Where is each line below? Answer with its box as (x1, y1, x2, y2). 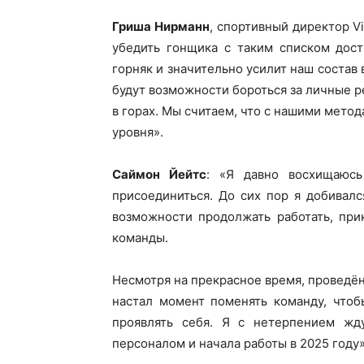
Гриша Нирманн (112, 19, 210, 34)
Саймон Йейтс (112, 167, 207, 182)
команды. (112, 230, 168, 245)
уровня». (112, 124, 163, 140)
